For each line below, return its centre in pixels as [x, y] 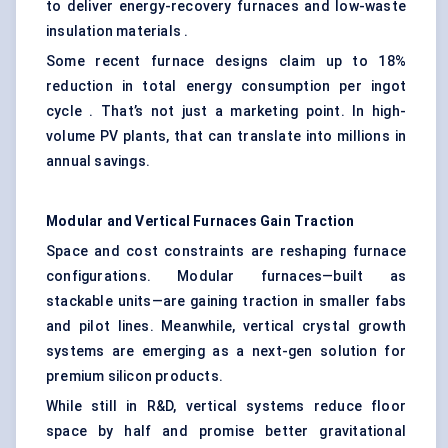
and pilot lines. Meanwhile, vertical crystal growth [226, 326]
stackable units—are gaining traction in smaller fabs [226, 301]
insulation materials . [117, 31]
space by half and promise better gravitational [226, 431]
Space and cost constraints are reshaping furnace [226, 251]
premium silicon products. [134, 376]
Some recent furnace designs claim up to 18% [226, 61]
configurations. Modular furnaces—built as [226, 276]
